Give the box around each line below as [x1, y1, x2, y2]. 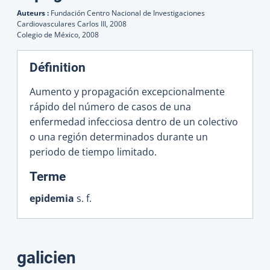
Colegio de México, [17, 29, 82, 40]
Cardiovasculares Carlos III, [17, 18, 110, 29]
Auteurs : [17, 7, 51, 18]
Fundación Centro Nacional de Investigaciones [51, 7, 205, 18]
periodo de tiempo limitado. [30, 145, 157, 159]
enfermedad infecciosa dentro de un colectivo [30, 115, 238, 128]
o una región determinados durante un [30, 130, 208, 143]
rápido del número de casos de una [30, 99, 191, 113]
